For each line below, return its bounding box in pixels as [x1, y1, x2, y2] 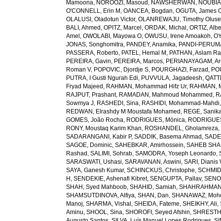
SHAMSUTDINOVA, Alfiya [66, 192, 135, 199]
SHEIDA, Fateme [134, 200, 180, 207]
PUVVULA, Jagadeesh [141, 74, 203, 81]
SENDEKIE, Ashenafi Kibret [74, 175, 147, 182]
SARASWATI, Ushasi [66, 158, 122, 165]
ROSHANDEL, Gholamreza [145, 125, 219, 132]
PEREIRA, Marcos [114, 58, 163, 65]
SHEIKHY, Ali [183, 200, 218, 207]
